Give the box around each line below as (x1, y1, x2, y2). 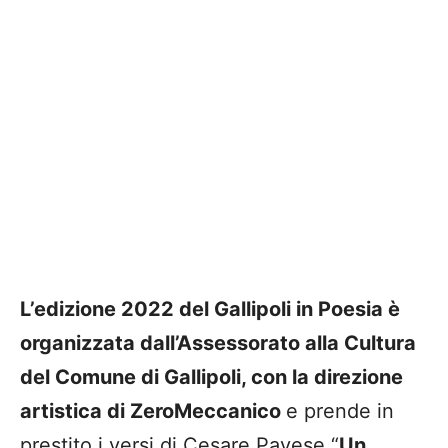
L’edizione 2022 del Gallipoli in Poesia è (20, 297, 400, 322)
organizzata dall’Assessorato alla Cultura (20, 331, 416, 356)
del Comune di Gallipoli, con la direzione (20, 365, 403, 390)
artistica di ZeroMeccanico (20, 399, 286, 424)
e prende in (286, 399, 394, 424)
